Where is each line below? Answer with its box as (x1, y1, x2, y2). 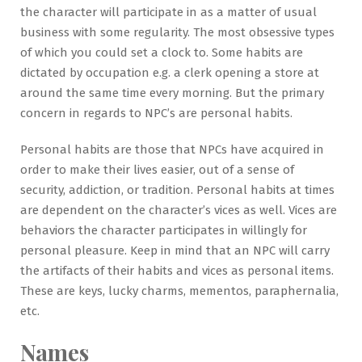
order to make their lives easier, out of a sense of (20, 162, 294, 177)
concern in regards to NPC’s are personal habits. (20, 105, 293, 120)
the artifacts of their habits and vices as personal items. (20, 263, 334, 278)
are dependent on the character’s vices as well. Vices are (20, 202, 337, 217)
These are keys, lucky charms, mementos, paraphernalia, (20, 283, 339, 298)
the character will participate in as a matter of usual (20, 4, 317, 19)
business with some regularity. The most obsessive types (20, 24, 335, 40)
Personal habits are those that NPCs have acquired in (20, 141, 324, 157)
